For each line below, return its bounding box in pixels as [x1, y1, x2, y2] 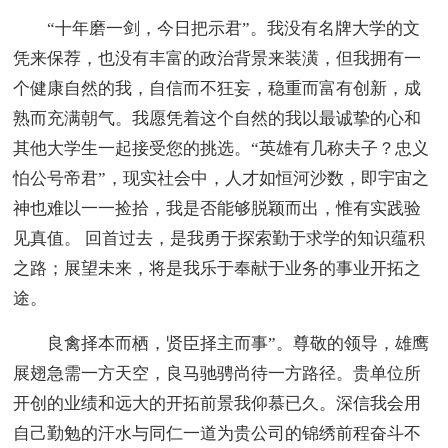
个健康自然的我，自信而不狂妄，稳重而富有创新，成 [13, 78, 422, 98]
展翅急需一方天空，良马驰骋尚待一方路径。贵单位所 [13, 363, 422, 383]
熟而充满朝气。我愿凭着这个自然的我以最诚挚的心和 [13, 108, 422, 128]
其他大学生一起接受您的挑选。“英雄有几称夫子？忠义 [13, 138, 430, 158]
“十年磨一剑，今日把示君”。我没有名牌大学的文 [47, 18, 421, 38]
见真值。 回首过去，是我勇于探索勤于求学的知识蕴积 [13, 228, 426, 248]
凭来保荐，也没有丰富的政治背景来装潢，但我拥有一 [13, 48, 422, 68]
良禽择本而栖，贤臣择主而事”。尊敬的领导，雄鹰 [47, 333, 430, 353]
